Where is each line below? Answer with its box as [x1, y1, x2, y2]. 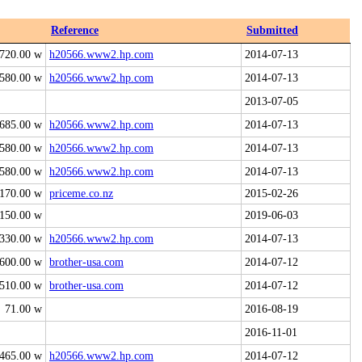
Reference [51, 24, 99, 36]
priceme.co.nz [49, 187, 113, 200]
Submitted [246, 24, 298, 36]
